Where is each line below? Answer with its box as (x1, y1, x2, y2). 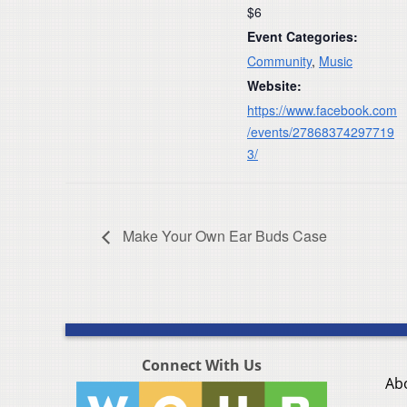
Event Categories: (247, 27, 358, 46)
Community (247, 52, 312, 71)
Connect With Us (142, 354, 262, 375)
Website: (247, 76, 302, 95)
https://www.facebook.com (247, 101, 397, 120)
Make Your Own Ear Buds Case (119, 224, 327, 246)
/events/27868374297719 (247, 123, 394, 142)
